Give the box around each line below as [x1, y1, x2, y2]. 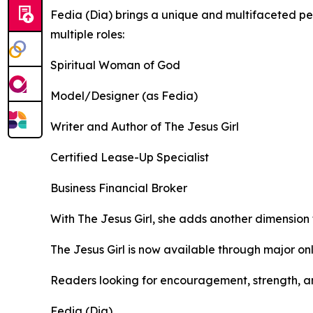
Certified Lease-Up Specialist [50, 150, 209, 164]
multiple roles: [50, 27, 124, 41]
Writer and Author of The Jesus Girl [50, 119, 239, 133]
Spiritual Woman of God [50, 57, 180, 72]
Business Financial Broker [50, 180, 187, 195]
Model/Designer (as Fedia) [50, 88, 198, 103]
